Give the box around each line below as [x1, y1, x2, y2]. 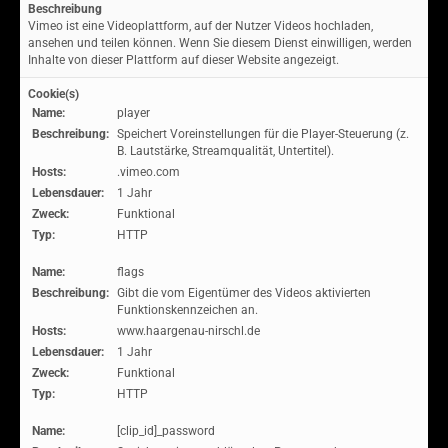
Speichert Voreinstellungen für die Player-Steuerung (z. [117, 127, 409, 141]
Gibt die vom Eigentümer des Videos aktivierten [117, 286, 371, 300]
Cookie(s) [28, 87, 79, 101]
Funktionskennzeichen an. [117, 303, 258, 317]
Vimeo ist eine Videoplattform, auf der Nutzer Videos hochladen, [28, 19, 373, 33]
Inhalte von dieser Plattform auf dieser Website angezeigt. [28, 53, 339, 67]
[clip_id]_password [117, 424, 215, 438]
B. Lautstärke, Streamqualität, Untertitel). [117, 144, 334, 158]
